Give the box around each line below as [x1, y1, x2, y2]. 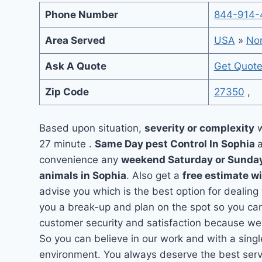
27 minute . [39, 137, 95, 150]
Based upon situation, [39, 122, 145, 134]
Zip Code [44, 86, 89, 98]
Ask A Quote [44, 60, 106, 72]
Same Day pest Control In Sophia [95, 137, 258, 150]
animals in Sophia [39, 169, 127, 181]
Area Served [44, 35, 105, 46]
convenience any [39, 153, 122, 166]
